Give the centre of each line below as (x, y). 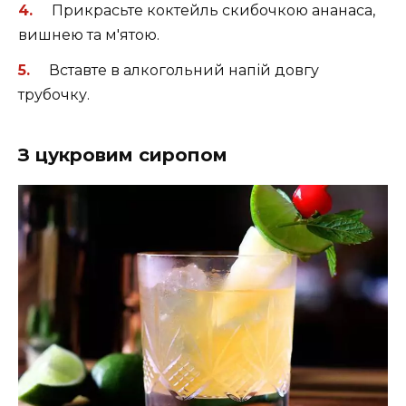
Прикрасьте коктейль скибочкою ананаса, (213, 11)
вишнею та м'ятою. (89, 35)
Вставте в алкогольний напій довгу (184, 70)
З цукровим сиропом (123, 155)
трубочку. (54, 94)
